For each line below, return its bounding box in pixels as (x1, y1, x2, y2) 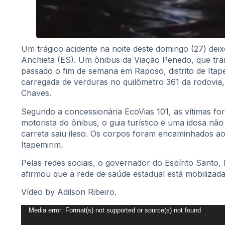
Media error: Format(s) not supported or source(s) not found (29, 206, 201, 214)
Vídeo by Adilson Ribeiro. (21, 187, 117, 197)
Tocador (21, 204, 53, 215)
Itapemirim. (21, 139, 63, 150)
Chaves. (21, 88, 51, 98)
